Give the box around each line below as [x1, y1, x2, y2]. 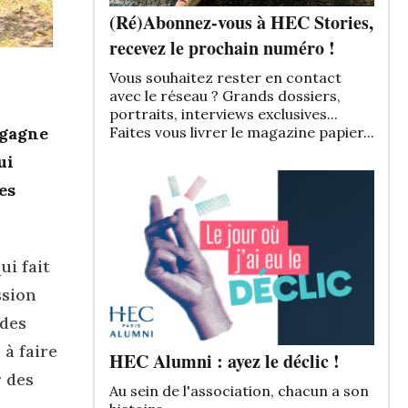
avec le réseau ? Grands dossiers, [108, 87, 341, 106]
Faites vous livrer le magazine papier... [108, 123, 374, 142]
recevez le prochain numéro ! [108, 35, 335, 62]
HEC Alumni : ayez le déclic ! [108, 348, 340, 375]
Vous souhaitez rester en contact [108, 68, 342, 87]
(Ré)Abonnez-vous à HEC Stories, [108, 9, 373, 36]
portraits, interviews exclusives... [108, 105, 338, 124]
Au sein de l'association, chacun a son [108, 382, 369, 401]
